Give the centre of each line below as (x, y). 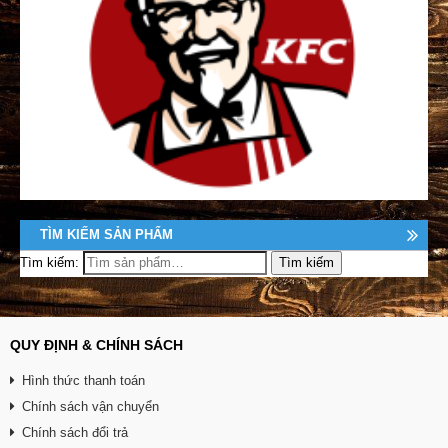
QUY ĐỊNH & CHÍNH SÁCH (96, 345)
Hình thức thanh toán (83, 380)
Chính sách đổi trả (75, 432)
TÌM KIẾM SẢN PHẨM (106, 234)
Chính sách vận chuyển (90, 406)
